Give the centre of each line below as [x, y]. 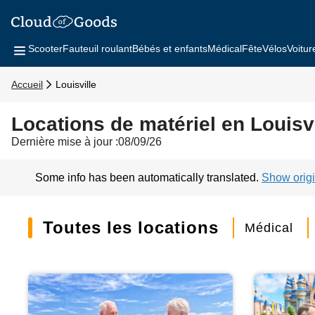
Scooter [45, 49]
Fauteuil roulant [97, 49]
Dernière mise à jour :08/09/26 [86, 142]
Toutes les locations [131, 227]
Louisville [76, 84]
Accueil [27, 84]
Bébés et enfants [170, 49]
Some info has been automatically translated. [148, 178]
